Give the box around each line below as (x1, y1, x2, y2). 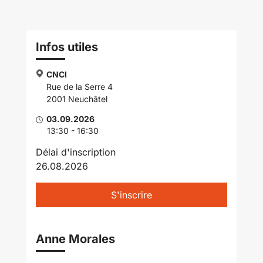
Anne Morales (35, 232, 115, 246)
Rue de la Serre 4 (46, 82, 113, 92)
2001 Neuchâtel (46, 94, 107, 104)
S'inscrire (110, 189, 152, 201)
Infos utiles (35, 40, 98, 54)
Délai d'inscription (35, 146, 116, 158)
